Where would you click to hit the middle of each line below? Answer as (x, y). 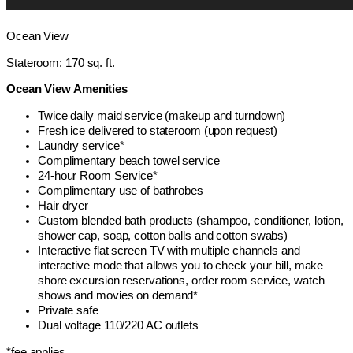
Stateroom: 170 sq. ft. (61, 63)
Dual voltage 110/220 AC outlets (118, 326)
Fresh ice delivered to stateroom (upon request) (158, 131)
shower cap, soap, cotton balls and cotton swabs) (163, 236)
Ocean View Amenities (67, 89)
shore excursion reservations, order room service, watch (181, 281)
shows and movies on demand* (118, 296)
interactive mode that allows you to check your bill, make (181, 266)
